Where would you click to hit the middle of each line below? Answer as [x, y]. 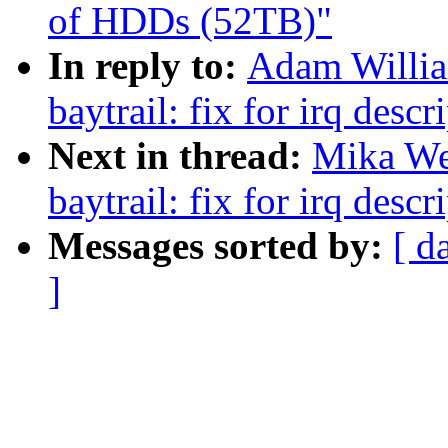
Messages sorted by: [220, 246]
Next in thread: [180, 156]
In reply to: [147, 66]
